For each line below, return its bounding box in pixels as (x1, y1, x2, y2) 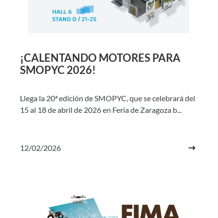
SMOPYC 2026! (20, 63, 96, 76)
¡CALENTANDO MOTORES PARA (20, 51, 181, 64)
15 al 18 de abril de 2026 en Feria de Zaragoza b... (20, 105, 182, 114)
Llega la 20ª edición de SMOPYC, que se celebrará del (20, 93, 195, 103)
